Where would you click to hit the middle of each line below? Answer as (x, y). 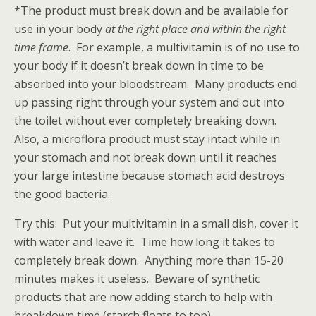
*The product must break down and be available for (151, 11)
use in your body (60, 29)
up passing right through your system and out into (149, 102)
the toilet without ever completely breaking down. (147, 121)
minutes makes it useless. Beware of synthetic (137, 279)
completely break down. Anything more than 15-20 (149, 260)
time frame (41, 47)
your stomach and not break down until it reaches (146, 157)
